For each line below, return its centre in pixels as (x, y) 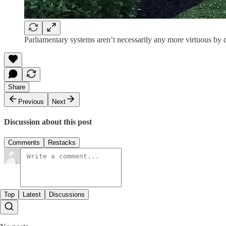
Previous (31, 101)
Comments (24, 143)
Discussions (67, 195)
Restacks (62, 143)
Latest (32, 195)
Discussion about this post (48, 122)
